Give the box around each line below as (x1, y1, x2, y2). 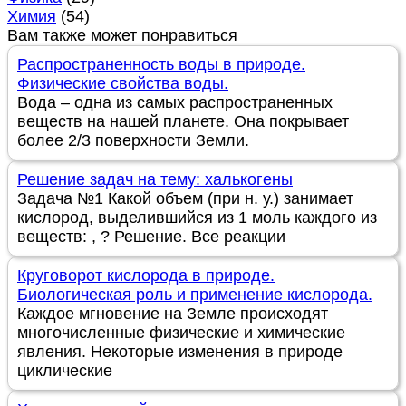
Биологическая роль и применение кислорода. (17, 285, 372, 304)
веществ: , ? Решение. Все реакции (17, 227, 285, 246)
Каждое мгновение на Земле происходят (17, 304, 328, 324)
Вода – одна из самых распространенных (17, 93, 333, 112)
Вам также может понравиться (7, 26, 237, 45)
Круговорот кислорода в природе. (17, 266, 275, 285)
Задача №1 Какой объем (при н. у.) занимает (17, 189, 353, 208)
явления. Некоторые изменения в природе (17, 343, 343, 362)
